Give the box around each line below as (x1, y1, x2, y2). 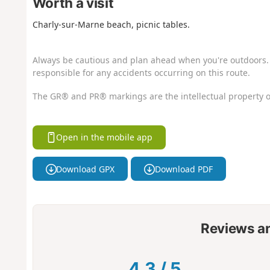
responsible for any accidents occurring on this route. (32, 67, 250, 78)
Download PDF (154, 163, 213, 175)
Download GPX (56, 163, 115, 175)
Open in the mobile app (56, 131, 153, 143)
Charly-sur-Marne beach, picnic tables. (32, 18, 190, 30)
